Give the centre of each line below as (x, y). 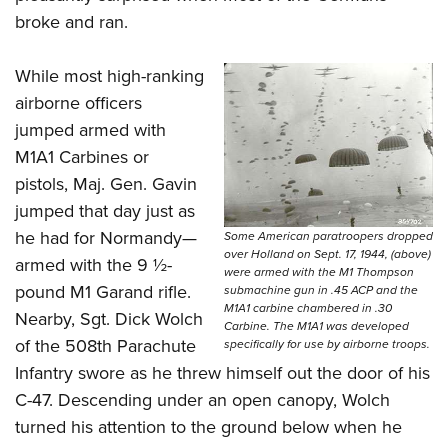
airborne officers (78, 103)
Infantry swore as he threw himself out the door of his (222, 373)
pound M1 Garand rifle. (103, 292)
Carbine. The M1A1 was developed (316, 325)
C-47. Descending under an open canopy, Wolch (202, 400)
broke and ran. (71, 22)
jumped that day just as (105, 211)
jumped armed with (90, 130)
